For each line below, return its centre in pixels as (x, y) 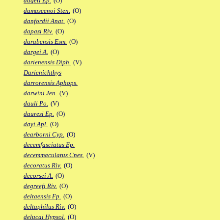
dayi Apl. (36, 124)
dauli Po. (36, 104)
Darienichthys (42, 73)
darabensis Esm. (45, 42)
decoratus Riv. (42, 165)
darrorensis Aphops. (51, 83)
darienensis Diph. (47, 62)
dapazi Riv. (38, 31)
